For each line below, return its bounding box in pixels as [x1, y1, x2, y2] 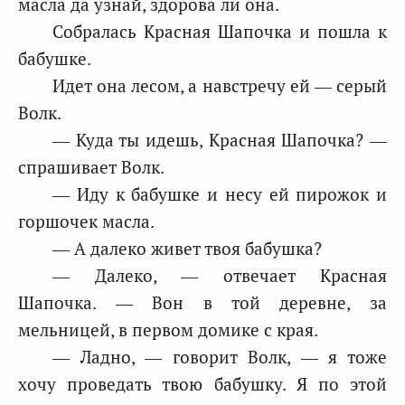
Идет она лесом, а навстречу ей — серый [52, 74, 387, 97]
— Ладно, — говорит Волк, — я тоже [52, 345, 387, 368]
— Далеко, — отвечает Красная [52, 264, 387, 287]
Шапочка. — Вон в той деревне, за [18, 291, 387, 314]
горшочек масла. [18, 210, 155, 232]
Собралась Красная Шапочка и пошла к [52, 20, 387, 42]
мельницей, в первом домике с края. [18, 318, 318, 341]
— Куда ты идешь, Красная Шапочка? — [52, 128, 387, 151]
